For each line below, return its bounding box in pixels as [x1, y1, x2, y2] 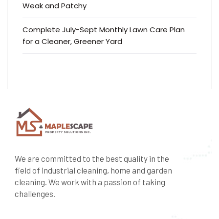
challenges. [15, 188, 55, 198]
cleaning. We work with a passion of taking [15, 176, 165, 187]
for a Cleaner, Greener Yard [22, 36, 124, 46]
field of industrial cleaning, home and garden [15, 165, 172, 175]
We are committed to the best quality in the [15, 153, 169, 163]
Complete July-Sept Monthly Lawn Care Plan [22, 24, 185, 35]
